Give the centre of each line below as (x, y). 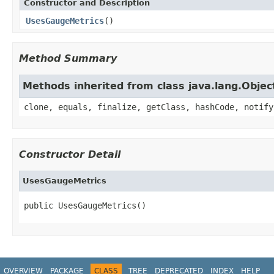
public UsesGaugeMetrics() (85, 205)
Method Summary (68, 58)
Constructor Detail (70, 154)
